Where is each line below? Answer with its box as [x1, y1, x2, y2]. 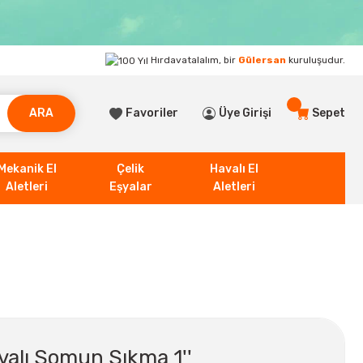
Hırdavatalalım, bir [148, 54, 238, 66]
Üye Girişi [219, 106, 271, 121]
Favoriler [126, 106, 178, 121]
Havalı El [210, 161, 258, 176]
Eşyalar [109, 179, 152, 194]
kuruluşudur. [286, 54, 345, 66]
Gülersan [238, 54, 286, 66]
